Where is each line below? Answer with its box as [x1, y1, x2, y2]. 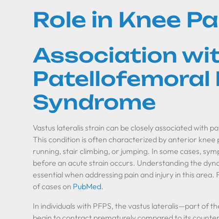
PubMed [73, 181, 102, 191]
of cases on [33, 181, 73, 191]
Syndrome [33, 90, 156, 114]
